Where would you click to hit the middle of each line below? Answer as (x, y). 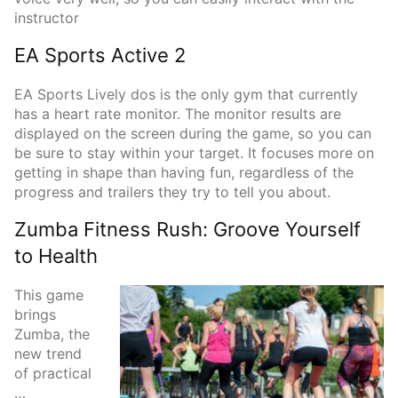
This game (49, 295)
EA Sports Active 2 (100, 56)
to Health (56, 256)
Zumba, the (52, 334)
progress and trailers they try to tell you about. (172, 192)
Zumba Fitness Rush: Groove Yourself (187, 230)
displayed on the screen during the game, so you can (193, 134)
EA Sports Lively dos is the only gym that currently (186, 95)
